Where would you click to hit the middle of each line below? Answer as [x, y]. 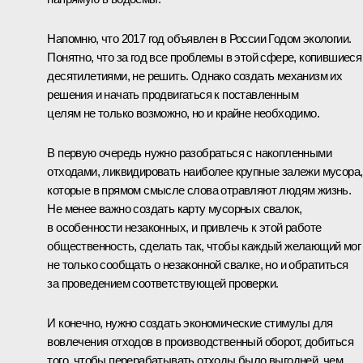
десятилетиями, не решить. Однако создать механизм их [195, 75]
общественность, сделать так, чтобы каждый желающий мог [204, 246]
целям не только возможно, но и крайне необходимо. [183, 113]
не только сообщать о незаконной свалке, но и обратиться [198, 264]
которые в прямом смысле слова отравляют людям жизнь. [199, 190]
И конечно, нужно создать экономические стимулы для [190, 322]
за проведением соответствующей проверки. [163, 283]
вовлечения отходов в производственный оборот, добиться [200, 341]
